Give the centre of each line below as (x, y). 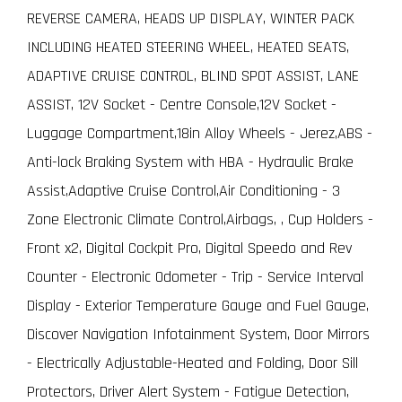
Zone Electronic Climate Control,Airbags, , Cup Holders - (200, 219)
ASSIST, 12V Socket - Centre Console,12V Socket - (182, 104)
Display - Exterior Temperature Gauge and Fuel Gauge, (198, 305)
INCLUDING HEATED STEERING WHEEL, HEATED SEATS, (188, 47)
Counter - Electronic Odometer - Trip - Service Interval (195, 276)
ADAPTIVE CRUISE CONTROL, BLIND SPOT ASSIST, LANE (193, 75)
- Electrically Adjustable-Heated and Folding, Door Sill (192, 363)
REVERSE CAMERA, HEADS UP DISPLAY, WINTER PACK (191, 18)
